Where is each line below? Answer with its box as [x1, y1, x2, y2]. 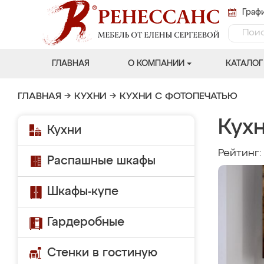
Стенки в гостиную [47, 247, 157, 259]
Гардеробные [47, 216, 124, 228]
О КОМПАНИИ [127, 60, 184, 68]
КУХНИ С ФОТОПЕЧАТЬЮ [120, 92, 237, 101]
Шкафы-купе [47, 186, 118, 197]
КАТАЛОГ [225, 60, 263, 68]
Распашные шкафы [47, 155, 156, 167]
